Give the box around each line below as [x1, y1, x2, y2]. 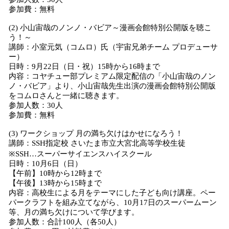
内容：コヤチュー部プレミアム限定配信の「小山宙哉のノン [9, 72, 216, 80]
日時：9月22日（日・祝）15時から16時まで [9, 62, 160, 71]
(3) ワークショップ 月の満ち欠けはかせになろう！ [9, 129, 183, 138]
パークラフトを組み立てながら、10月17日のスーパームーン [9, 198, 217, 207]
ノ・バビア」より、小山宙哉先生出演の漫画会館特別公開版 [9, 82, 216, 90]
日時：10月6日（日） [9, 159, 82, 168]
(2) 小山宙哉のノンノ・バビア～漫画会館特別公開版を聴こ [9, 24, 212, 32]
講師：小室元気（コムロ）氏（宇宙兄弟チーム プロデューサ [9, 43, 218, 51]
